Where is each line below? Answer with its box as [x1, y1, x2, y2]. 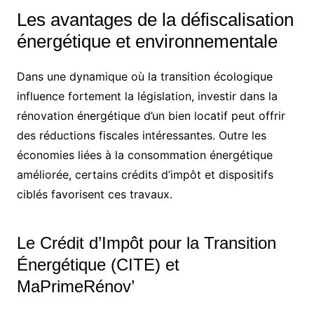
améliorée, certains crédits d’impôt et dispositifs [16, 167, 273, 182]
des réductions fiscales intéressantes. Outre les [16, 128, 266, 142]
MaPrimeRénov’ [16, 276, 135, 296]
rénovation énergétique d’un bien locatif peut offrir [16, 108, 285, 123]
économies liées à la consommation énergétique [16, 147, 273, 162]
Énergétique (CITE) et [16, 254, 179, 274]
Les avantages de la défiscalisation [16, 8, 294, 30]
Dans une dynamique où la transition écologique [16, 69, 273, 83]
